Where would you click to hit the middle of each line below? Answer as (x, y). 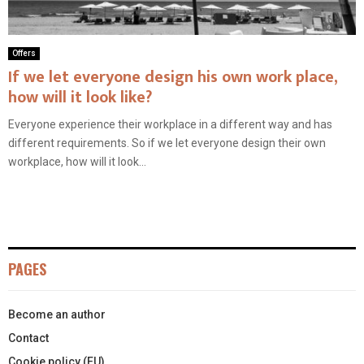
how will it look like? (80, 98)
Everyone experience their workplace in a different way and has (170, 125)
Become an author (57, 315)
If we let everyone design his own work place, (173, 78)
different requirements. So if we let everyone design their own (167, 143)
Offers (24, 54)
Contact (28, 338)
